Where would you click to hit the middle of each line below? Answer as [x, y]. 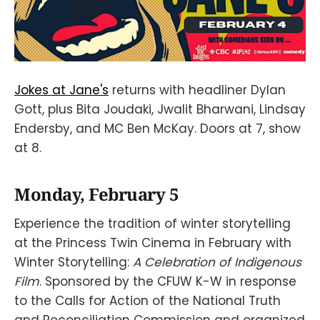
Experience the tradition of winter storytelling [152, 223]
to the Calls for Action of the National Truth [147, 300]
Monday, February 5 [96, 195]
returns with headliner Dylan [197, 90]
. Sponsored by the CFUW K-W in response [168, 281]
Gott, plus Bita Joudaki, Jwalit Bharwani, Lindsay [160, 110]
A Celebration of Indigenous [217, 262]
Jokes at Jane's [61, 90]
